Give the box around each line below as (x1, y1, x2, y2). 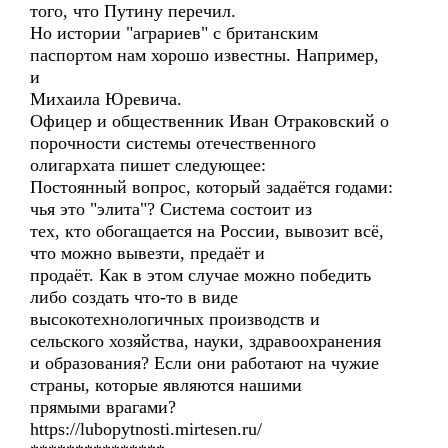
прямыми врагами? (30, 397, 176, 417)
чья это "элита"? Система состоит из (30, 199, 312, 219)
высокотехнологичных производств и (30, 309, 320, 329)
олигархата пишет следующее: (30, 155, 266, 175)
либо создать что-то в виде (30, 287, 238, 307)
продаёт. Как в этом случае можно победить (30, 265, 371, 285)
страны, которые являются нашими (30, 375, 302, 395)
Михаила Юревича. (30, 89, 182, 109)
